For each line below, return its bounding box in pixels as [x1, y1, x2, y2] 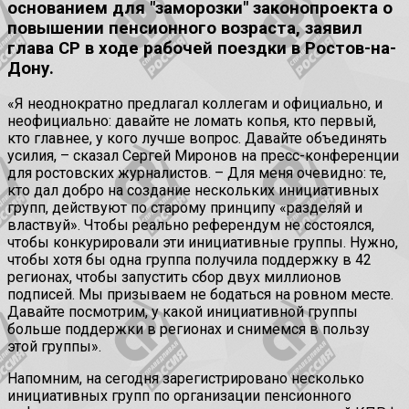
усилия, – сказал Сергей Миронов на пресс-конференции [7, 147, 399, 165]
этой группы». [7, 338, 101, 356]
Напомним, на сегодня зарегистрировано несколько [7, 370, 364, 388]
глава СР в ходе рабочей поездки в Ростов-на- [7, 37, 396, 58]
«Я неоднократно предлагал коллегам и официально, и [7, 95, 383, 113]
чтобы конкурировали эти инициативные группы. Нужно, [7, 234, 398, 252]
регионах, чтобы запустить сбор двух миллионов [7, 268, 341, 287]
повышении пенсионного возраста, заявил [7, 17, 362, 38]
